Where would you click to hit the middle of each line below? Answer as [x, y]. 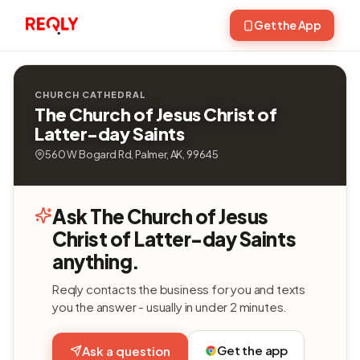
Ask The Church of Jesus [160, 216]
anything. [96, 261]
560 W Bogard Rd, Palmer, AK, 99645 [132, 154]
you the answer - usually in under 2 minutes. [170, 307]
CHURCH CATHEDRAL [90, 94]
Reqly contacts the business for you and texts [179, 289]
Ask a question [126, 350]
